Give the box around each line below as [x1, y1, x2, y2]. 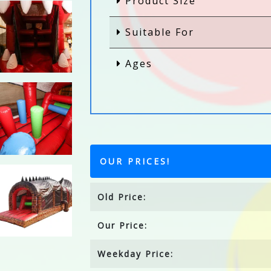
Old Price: [97, 191, 147, 203]
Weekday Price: [97, 248, 174, 260]
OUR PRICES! [100, 155, 171, 167]
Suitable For [122, 25, 195, 39]
